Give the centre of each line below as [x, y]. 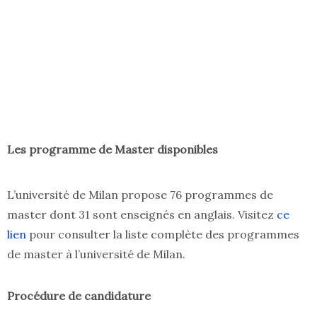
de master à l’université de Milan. [96, 254]
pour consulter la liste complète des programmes [163, 235]
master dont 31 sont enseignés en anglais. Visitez [142, 215]
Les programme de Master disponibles [113, 150]
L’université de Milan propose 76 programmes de [140, 195]
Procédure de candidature [79, 296]
